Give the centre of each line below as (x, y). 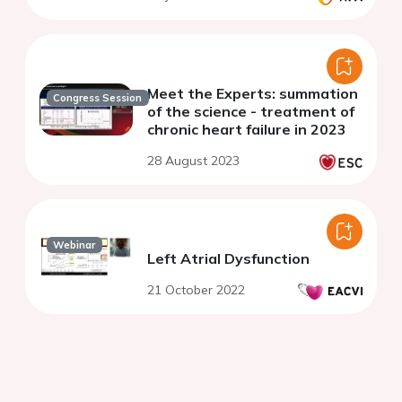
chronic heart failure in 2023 (247, 129)
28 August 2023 (193, 160)
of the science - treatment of (251, 111)
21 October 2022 (196, 289)
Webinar (74, 245)
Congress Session (98, 97)
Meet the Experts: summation (253, 93)
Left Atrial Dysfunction (228, 258)
